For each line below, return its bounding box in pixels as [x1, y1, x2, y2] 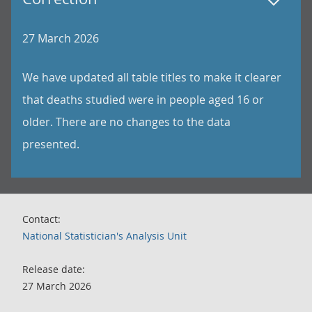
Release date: [22, 263, 85, 276]
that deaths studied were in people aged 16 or [22, 92, 264, 107]
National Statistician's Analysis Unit [22, 229, 187, 242]
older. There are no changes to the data [22, 114, 231, 130]
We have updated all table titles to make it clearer [22, 70, 281, 85]
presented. [22, 136, 79, 152]
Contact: [22, 212, 61, 226]
